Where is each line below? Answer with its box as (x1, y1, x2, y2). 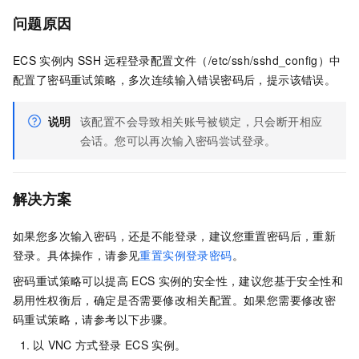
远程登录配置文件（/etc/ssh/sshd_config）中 (104, 52, 341, 69)
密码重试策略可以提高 (13, 272, 128, 289)
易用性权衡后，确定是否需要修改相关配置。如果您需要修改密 (13, 292, 337, 309)
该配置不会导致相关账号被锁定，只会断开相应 (80, 113, 323, 130)
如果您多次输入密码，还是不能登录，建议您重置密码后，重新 (13, 228, 337, 244)
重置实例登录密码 (139, 247, 232, 264)
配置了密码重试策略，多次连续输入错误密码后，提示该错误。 (13, 71, 337, 88)
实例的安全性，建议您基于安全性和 (158, 272, 343, 289)
